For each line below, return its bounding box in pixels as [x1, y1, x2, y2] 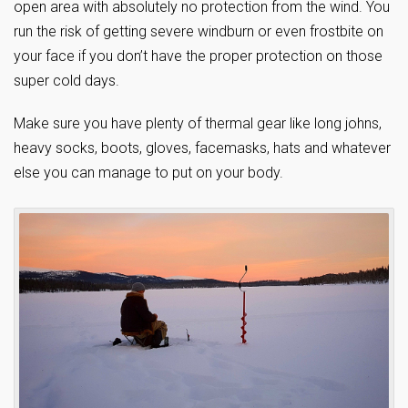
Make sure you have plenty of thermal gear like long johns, [14, 114, 382, 132]
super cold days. [14, 71, 119, 89]
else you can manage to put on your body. [14, 163, 283, 181]
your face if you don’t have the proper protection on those [14, 46, 382, 65]
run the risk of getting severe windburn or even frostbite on [14, 22, 383, 40]
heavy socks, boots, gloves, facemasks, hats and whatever [14, 138, 391, 157]
